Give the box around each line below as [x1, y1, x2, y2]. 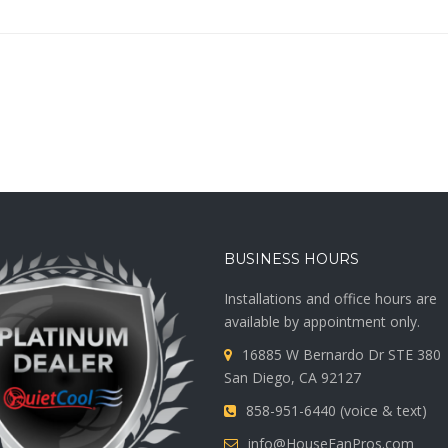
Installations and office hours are [224, 289, 437, 309]
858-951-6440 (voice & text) [246, 401, 427, 421]
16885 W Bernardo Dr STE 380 [242, 345, 441, 365]
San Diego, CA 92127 [224, 368, 361, 388]
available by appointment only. [224, 312, 420, 332]
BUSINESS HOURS [224, 250, 359, 269]
